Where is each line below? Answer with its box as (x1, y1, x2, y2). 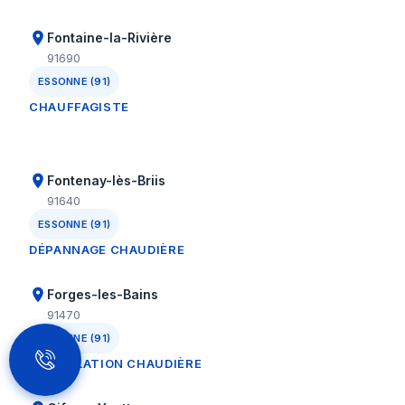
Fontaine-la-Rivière (47, 30, 172, 45)
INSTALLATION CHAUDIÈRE (29, 356, 202, 371)
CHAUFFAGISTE (29, 99, 129, 114)
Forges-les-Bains (47, 287, 158, 302)
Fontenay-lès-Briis (47, 173, 165, 188)
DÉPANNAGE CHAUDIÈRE (29, 242, 185, 257)
